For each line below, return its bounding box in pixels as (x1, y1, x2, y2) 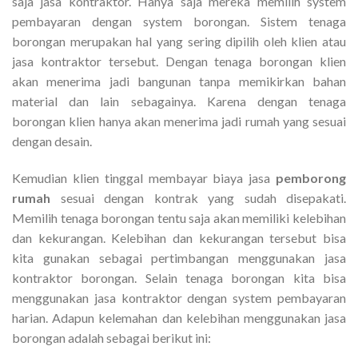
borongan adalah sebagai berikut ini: (12, 329, 211, 345)
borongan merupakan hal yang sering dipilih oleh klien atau (12, 34, 346, 50)
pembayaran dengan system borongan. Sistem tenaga (12, 14, 346, 30)
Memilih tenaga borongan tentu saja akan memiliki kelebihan (12, 209, 346, 225)
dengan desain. (12, 133, 92, 149)
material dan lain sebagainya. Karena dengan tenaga (12, 93, 346, 109)
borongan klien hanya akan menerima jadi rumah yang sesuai (12, 113, 346, 129)
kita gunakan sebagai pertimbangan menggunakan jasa (12, 249, 346, 265)
